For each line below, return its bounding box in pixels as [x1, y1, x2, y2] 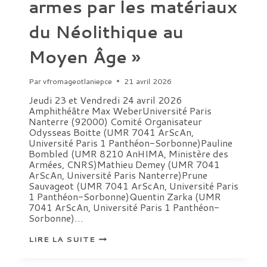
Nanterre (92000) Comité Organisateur [29, 114, 202, 128]
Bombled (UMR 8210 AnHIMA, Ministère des [29, 146, 228, 160]
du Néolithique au [29, 20, 184, 44]
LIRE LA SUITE [29, 233, 95, 244]
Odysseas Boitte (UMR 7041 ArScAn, [29, 125, 194, 139]
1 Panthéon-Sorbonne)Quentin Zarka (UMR [29, 189, 221, 203]
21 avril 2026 [124, 75, 172, 86]
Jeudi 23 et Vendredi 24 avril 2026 [29, 92, 182, 107]
